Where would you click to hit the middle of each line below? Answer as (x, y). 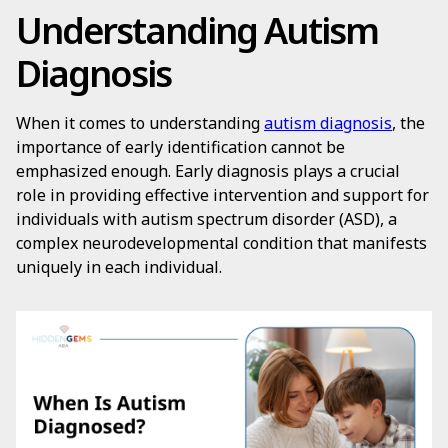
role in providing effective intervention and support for (222, 195)
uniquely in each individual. (119, 267)
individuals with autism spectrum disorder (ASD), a (206, 219)
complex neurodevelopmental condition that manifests (221, 243)
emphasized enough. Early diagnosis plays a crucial (208, 171)
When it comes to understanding (140, 123)
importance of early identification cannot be (180, 147)
